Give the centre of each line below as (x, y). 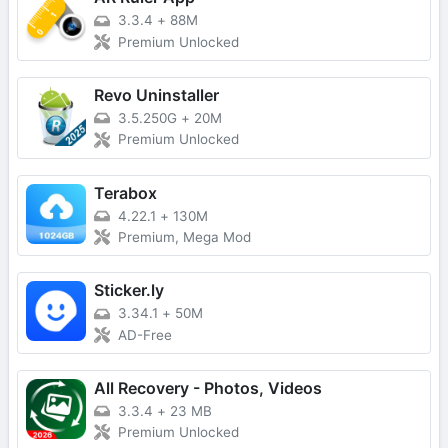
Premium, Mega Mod (184, 237)
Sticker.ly (129, 290)
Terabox (125, 192)
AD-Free (145, 334)
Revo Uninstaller (156, 94)
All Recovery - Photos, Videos (208, 387)
